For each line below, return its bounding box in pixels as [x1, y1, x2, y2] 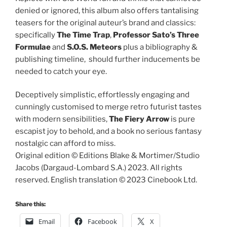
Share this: [15, 200, 46, 208]
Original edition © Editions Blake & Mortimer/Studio [15, 151, 200, 161]
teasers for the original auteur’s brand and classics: [15, 18, 196, 27]
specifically [15, 30, 57, 40]
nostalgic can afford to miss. [15, 139, 116, 148]
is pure [169, 115, 195, 124]
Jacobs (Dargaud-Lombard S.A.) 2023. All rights [15, 163, 182, 173]
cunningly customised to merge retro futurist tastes [15, 102, 202, 112]
